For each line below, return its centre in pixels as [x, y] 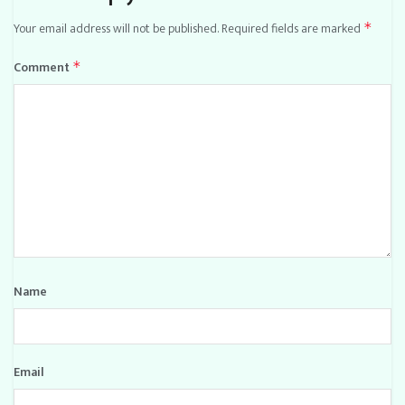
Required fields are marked [292, 28]
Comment [43, 67]
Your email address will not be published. [116, 28]
